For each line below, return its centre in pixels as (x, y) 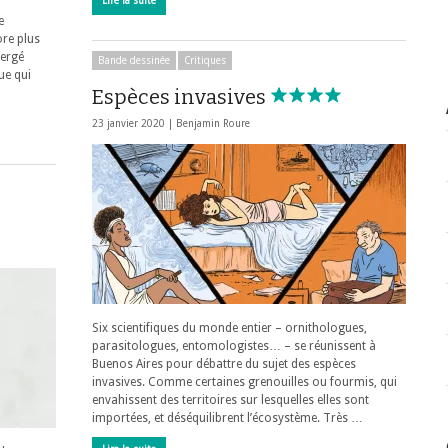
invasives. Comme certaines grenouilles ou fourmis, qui (244, 382)
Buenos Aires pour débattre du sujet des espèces (224, 364)
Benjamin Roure (213, 123)
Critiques (205, 60)
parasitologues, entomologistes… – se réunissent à (234, 346)
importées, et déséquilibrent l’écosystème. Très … (227, 418)
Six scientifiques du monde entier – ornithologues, (229, 328)
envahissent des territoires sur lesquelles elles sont (230, 400)
